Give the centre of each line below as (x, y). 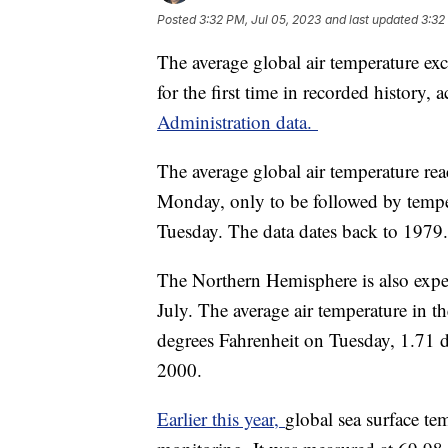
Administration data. (237, 121)
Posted (178, 19)
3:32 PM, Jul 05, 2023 (260, 19)
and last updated (371, 19)
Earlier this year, (221, 418)
